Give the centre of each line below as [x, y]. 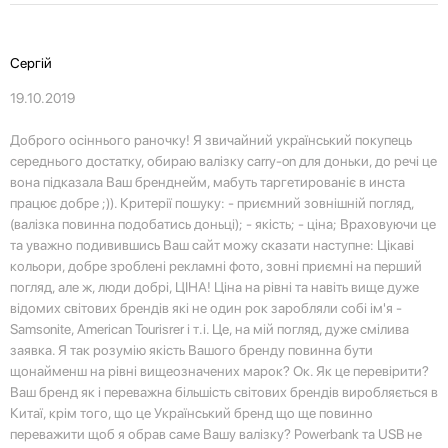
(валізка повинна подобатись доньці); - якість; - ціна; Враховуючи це [223, 224]
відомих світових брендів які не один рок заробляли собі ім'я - [206, 308]
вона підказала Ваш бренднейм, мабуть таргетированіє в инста [207, 182]
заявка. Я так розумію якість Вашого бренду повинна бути [191, 350]
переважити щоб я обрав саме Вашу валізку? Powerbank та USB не [216, 434]
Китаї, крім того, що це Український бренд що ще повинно [191, 413]
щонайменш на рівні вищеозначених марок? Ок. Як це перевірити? [219, 371]
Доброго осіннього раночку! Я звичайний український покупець [211, 140]
